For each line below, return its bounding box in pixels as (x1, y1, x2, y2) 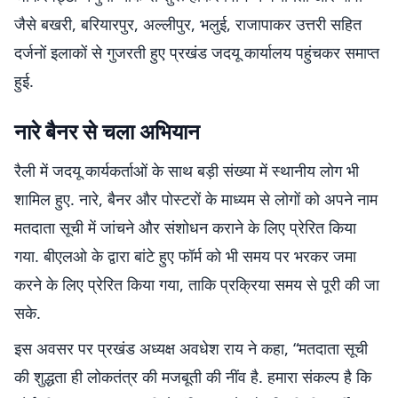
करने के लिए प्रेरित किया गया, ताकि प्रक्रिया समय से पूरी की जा (14, 274, 379, 295)
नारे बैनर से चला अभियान (14, 116, 200, 146)
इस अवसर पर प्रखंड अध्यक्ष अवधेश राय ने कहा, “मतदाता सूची (14, 338, 368, 359)
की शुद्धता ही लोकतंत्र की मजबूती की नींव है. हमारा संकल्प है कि (14, 366, 371, 387)
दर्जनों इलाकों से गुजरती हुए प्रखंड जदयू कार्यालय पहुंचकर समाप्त (14, 42, 379, 63)
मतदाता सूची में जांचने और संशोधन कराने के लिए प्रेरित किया (14, 217, 356, 238)
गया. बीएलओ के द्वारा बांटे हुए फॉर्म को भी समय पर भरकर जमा (14, 245, 356, 267)
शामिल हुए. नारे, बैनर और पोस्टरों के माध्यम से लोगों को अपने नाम (14, 188, 378, 210)
